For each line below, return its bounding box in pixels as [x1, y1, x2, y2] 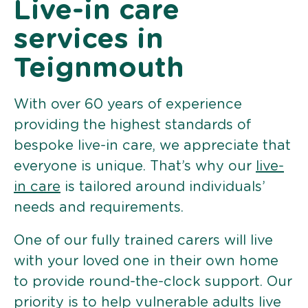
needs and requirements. [14, 200, 184, 214]
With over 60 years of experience [14, 97, 242, 111]
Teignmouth [14, 54, 184, 82]
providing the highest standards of [14, 118, 251, 132]
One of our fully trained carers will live [14, 233, 273, 247]
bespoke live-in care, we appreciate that [14, 138, 291, 153]
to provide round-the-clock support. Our [14, 274, 292, 289]
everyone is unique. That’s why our [14, 159, 256, 173]
